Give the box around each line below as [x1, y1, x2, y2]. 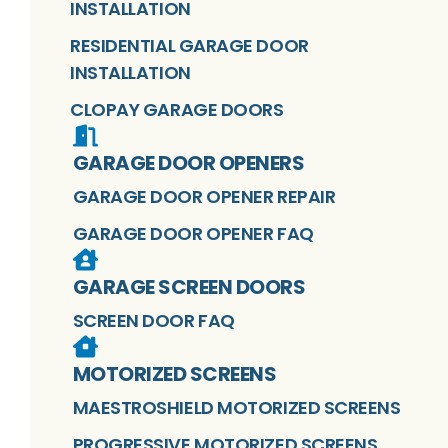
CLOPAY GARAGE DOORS [70, 97, 284, 123]
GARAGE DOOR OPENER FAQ [72, 221, 314, 247]
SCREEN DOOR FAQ [72, 308, 235, 334]
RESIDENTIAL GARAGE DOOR [70, 33, 309, 59]
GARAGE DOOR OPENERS [72, 149, 304, 178]
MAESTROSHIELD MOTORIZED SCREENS [72, 395, 401, 421]
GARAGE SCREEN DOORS [72, 273, 305, 302]
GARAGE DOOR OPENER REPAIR [72, 184, 336, 210]
